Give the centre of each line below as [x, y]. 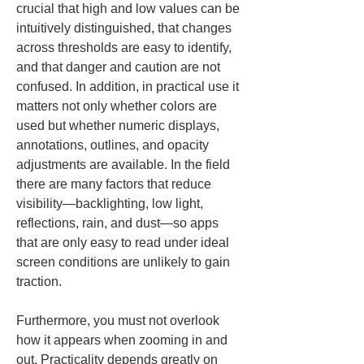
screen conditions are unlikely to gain [125, 262]
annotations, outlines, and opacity [114, 145]
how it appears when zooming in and [123, 340]
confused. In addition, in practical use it [129, 87]
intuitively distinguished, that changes [126, 28]
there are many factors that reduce [115, 184]
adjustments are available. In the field [125, 165]
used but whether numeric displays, [119, 126]
